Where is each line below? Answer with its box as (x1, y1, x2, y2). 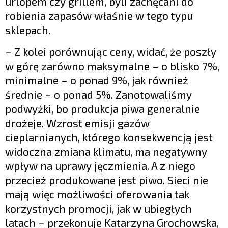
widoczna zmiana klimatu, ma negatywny (5, 145, 207, 158)
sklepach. (5, 23, 50, 37)
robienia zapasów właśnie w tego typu (5, 9, 193, 22)
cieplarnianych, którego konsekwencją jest (5, 131, 213, 144)
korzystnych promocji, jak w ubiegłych (5, 202, 192, 215)
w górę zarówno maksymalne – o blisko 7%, (5, 60, 219, 73)
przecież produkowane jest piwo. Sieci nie (5, 174, 208, 187)
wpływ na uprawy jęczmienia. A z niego (5, 159, 195, 173)
